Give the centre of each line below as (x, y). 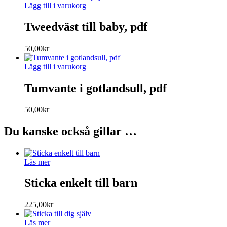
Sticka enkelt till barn (81, 183)
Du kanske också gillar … (70, 131)
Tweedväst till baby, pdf (86, 27)
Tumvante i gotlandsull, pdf (96, 88)
